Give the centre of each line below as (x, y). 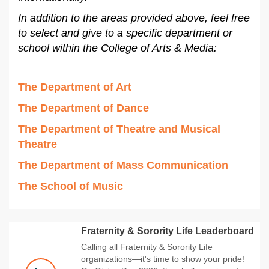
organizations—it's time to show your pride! (163, 258)
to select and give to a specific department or (125, 33)
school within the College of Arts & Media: (117, 48)
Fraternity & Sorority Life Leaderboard (168, 231)
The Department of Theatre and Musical (119, 129)
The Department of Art (75, 87)
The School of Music (71, 186)
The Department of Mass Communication (123, 165)
